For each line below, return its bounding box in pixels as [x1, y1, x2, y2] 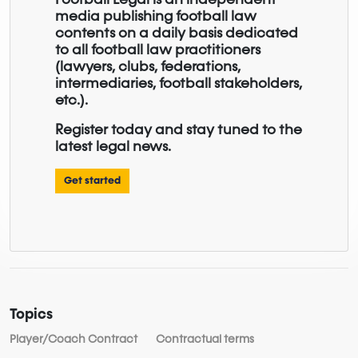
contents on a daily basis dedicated [55, 26, 298, 41]
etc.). [55, 93, 88, 108]
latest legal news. [55, 139, 171, 154]
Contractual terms [156, 333, 254, 345]
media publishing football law [55, 9, 257, 24]
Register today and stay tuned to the [55, 122, 302, 137]
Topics [10, 307, 53, 322]
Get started [64, 175, 121, 186]
